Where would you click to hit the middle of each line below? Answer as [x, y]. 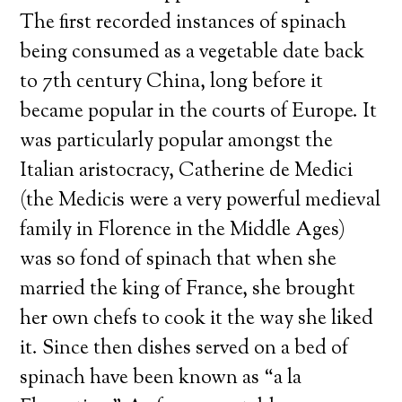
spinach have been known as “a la [161, 379]
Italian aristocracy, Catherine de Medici [187, 171]
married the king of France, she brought [188, 290]
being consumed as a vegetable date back [192, 53]
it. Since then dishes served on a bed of [184, 349]
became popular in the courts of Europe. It [199, 112]
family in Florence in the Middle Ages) [183, 231]
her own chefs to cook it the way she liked [197, 319]
